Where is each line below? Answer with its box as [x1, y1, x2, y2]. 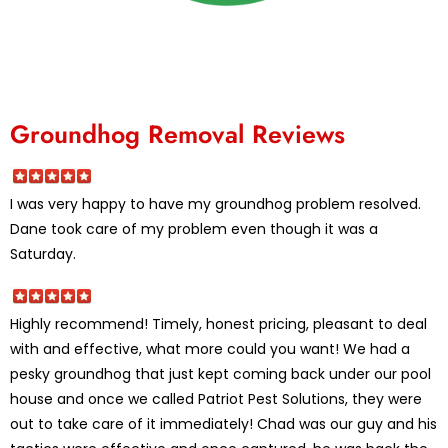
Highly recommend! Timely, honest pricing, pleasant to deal [10, 314, 427, 335]
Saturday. [10, 244, 76, 265]
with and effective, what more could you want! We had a [10, 339, 410, 360]
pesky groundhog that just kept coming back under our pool [10, 364, 431, 385]
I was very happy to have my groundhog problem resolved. [10, 194, 421, 215]
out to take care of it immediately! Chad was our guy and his [10, 414, 437, 435]
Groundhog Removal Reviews [10, 116, 345, 153]
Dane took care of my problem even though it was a [10, 219, 378, 240]
